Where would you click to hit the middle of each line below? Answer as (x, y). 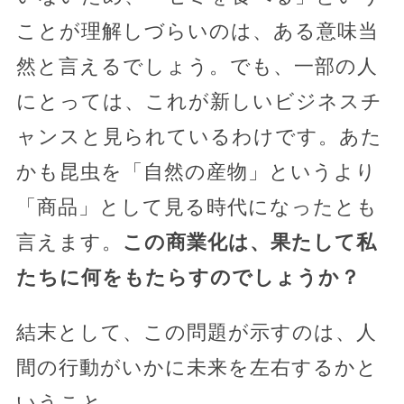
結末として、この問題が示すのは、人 (196, 332)
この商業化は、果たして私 (249, 242)
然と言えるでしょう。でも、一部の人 (197, 66)
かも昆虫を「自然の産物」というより (196, 171)
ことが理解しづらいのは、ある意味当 (197, 31)
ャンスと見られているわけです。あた (199, 136)
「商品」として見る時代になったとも (197, 207)
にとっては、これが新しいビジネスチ (199, 101)
